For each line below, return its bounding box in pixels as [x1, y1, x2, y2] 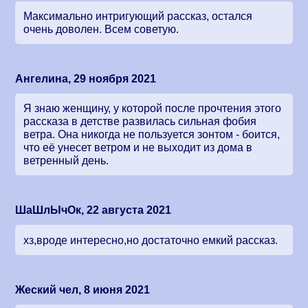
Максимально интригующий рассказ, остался [23, 10, 253, 23]
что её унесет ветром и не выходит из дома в [23, 142, 253, 154]
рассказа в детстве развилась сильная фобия [23, 115, 257, 128]
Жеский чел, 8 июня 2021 [15, 283, 151, 296]
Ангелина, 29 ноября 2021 [15, 73, 157, 85]
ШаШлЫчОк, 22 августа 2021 [15, 204, 172, 217]
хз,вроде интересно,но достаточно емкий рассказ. [23, 234, 278, 246]
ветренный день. [23, 155, 109, 167]
